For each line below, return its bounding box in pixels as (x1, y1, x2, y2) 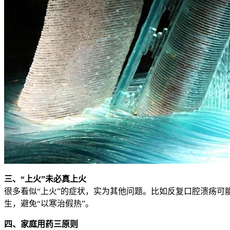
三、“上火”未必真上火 (4, 174, 86, 183)
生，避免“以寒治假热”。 (4, 199, 93, 208)
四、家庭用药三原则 (4, 219, 78, 228)
